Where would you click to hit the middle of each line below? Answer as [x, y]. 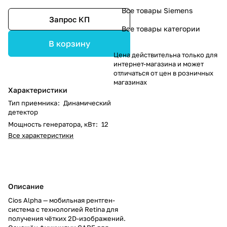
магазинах [130, 82]
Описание [26, 186]
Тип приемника [33, 103]
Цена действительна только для [165, 54]
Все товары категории [161, 28]
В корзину [69, 44]
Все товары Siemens [157, 10]
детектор [23, 112]
